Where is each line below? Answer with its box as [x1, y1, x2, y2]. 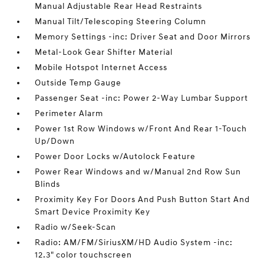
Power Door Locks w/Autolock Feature [35, 151, 196, 161]
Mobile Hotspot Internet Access [35, 62, 168, 72]
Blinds [35, 179, 61, 189]
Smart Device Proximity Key [35, 207, 151, 217]
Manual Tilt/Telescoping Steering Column [35, 16, 207, 27]
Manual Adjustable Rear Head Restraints [35, 1, 203, 11]
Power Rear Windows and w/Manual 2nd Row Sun [35, 167, 242, 177]
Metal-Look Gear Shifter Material [35, 47, 173, 57]
